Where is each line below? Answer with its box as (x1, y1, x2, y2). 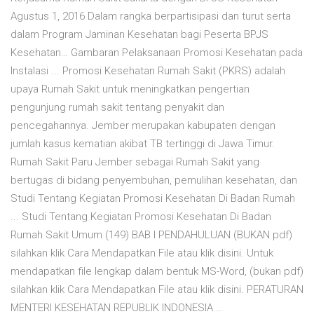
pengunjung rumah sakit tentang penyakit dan (11, 101, 224, 114)
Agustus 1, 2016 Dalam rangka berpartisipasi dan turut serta (11, 10, 291, 23)
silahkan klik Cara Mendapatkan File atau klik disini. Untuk (11, 247, 273, 260)
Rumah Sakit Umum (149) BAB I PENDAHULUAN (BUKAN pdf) (11, 228, 292, 242)
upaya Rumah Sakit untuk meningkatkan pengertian (11, 83, 250, 96)
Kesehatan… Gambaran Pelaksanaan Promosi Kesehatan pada (11, 46, 303, 60)
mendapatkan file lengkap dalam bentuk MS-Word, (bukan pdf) (11, 265, 303, 278)
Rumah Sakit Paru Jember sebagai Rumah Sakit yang (11, 156, 259, 169)
